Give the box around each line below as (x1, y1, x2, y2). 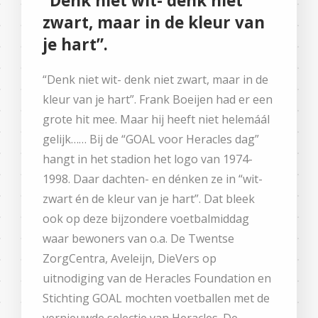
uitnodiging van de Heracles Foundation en (43, 270, 271, 286)
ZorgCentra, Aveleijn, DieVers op (43, 250, 216, 266)
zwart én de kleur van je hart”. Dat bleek (43, 190, 255, 207)
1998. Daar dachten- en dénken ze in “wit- (43, 170, 263, 187)
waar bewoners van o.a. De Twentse (43, 230, 234, 246)
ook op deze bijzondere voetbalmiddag (43, 210, 249, 226)
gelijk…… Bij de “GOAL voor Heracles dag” (43, 131, 259, 147)
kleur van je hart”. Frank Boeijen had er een (43, 91, 273, 107)
